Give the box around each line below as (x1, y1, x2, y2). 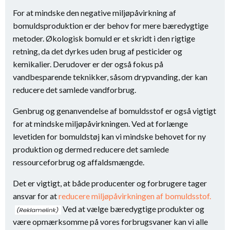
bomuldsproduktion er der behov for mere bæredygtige (13, 21, 208, 30)
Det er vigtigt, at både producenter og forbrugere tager (13, 178, 207, 188)
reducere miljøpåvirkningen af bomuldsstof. (59, 191, 211, 201)
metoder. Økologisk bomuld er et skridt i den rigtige (13, 33, 195, 43)
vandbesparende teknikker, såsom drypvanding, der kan (13, 72, 207, 82)
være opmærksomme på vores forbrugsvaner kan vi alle (13, 217, 208, 226)
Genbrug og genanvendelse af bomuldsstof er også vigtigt (13, 106, 216, 116)
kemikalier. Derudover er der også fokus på (13, 59, 163, 69)
